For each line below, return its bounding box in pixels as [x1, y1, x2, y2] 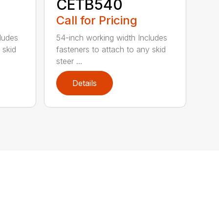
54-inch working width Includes [56, 32, 168, 43]
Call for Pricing [56, 13, 138, 27]
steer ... [56, 56, 83, 66]
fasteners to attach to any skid [56, 44, 166, 54]
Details [72, 78, 97, 88]
